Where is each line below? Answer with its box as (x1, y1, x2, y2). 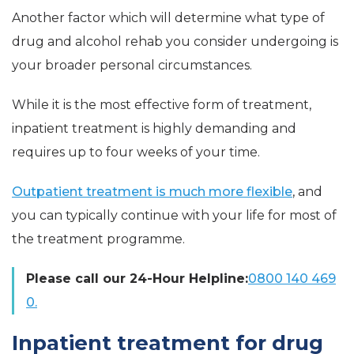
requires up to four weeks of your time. (12, 145, 260, 160)
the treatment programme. (12, 232, 185, 247)
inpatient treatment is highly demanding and (12, 121, 296, 137)
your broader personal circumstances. (12, 58, 252, 73)
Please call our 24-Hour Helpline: (26, 271, 248, 287)
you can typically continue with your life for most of (12, 208, 337, 224)
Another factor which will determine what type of (12, 10, 325, 26)
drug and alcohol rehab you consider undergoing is (12, 34, 338, 50)
